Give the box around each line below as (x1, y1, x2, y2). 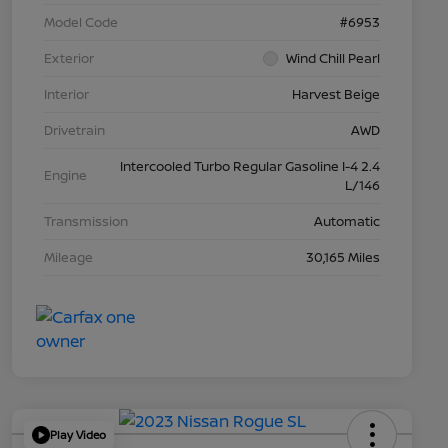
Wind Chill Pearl (286, 48, 380, 67)
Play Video (50, 427, 106, 443)
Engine (44, 166, 87, 185)
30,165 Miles (306, 247, 380, 266)
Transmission (44, 211, 128, 230)
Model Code (44, 12, 118, 31)
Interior (44, 84, 89, 103)
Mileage (44, 247, 93, 266)
